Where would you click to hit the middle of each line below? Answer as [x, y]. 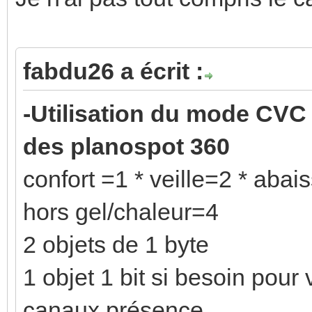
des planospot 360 [130, 146]
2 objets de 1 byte [116, 244]
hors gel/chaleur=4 [121, 211]
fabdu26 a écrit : [113, 71]
